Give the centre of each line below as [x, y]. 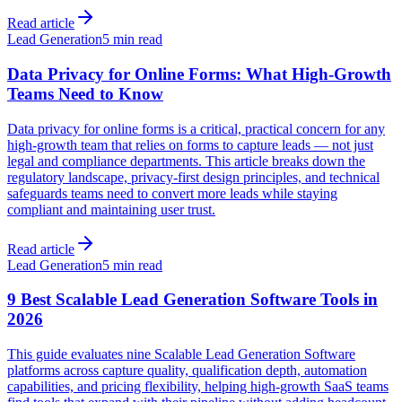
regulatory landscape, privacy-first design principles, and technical [193, 177]
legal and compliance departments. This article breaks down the [186, 161]
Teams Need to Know [85, 93]
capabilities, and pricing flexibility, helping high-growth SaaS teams [198, 386]
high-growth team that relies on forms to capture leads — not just [190, 144]
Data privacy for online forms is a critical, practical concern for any [196, 128]
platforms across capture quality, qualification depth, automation [187, 370]
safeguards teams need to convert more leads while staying [172, 193]
